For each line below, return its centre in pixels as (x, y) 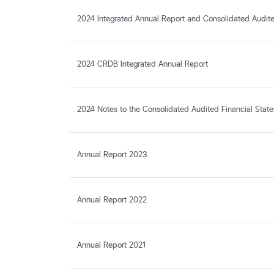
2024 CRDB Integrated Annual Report (143, 63)
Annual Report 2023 (112, 154)
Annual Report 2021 (111, 244)
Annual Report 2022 (112, 199)
